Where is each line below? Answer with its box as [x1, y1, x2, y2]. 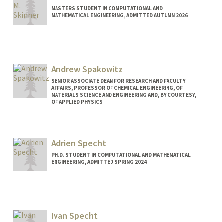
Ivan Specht [51, 209, 98, 221]
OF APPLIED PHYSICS [51, 98, 103, 106]
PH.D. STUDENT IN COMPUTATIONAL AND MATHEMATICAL [51, 151, 191, 158]
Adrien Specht [51, 137, 106, 149]
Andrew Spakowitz [51, 63, 123, 75]
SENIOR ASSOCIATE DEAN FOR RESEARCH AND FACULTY [51, 77, 186, 85]
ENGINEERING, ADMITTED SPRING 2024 [51, 158, 147, 165]
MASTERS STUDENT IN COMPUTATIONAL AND [51, 5, 163, 12]
